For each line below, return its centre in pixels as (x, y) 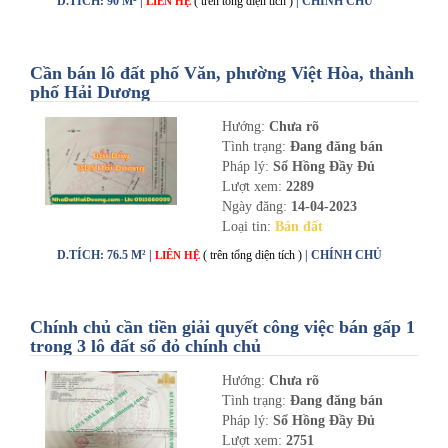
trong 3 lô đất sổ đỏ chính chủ (145, 346)
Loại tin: (248, 226)
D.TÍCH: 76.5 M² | (106, 255)
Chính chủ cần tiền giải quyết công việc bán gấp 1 (222, 327)
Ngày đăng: (256, 206)
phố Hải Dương (90, 92)
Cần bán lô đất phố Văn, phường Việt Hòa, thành (222, 73)
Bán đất (298, 226)
